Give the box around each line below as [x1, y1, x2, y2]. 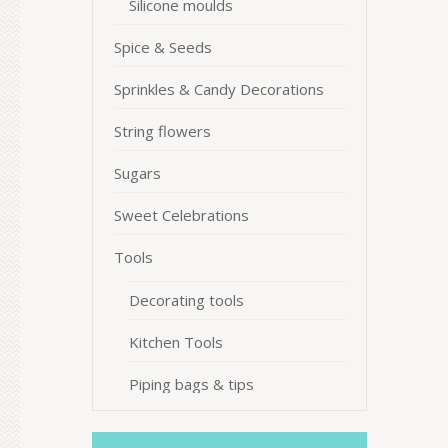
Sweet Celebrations [114, 205, 249, 225]
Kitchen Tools [129, 332, 223, 352]
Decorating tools [129, 290, 244, 310]
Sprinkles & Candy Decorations [114, 79, 324, 99]
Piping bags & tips [129, 374, 254, 394]
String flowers [114, 121, 211, 141]
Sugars [114, 163, 161, 183]
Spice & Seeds [114, 37, 212, 57]
